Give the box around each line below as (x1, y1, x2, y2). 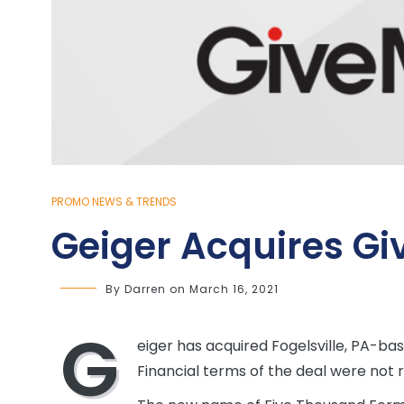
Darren (124, 280, 166, 297)
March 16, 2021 (189, 280, 279, 297)
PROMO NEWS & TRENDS (51, 193, 177, 209)
